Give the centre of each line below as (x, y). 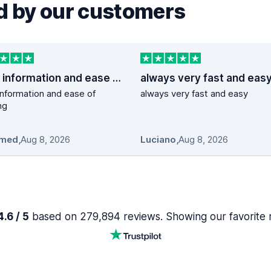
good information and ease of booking (117, 78)
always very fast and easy (194, 94)
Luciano (158, 140)
